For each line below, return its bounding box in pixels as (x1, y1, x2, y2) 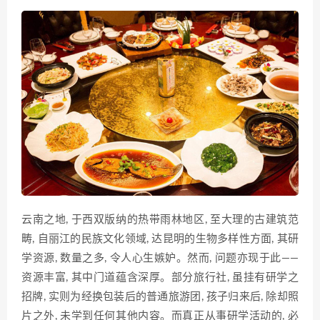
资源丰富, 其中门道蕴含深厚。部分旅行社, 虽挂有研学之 (21, 271, 299, 283)
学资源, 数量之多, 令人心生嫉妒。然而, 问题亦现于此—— (21, 252, 299, 264)
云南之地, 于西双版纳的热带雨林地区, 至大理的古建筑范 (21, 214, 299, 225)
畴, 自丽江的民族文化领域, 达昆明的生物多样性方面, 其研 (21, 233, 299, 244)
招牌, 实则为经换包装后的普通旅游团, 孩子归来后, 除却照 (21, 291, 299, 302)
